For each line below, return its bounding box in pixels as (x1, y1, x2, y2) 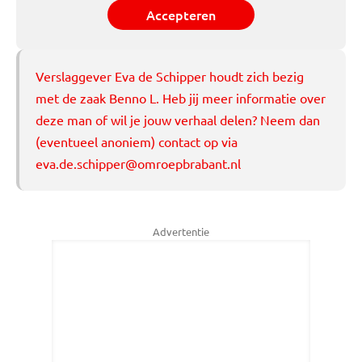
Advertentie (153, 225, 209, 238)
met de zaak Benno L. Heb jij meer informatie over (36, 90, 326, 106)
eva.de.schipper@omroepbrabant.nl (36, 155, 241, 171)
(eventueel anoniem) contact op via (36, 133, 238, 149)
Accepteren (146, 6, 216, 23)
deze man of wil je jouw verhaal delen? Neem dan (36, 112, 320, 128)
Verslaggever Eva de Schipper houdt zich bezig (36, 68, 304, 84)
